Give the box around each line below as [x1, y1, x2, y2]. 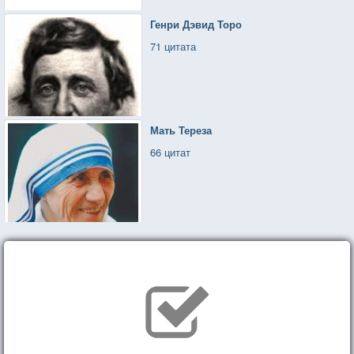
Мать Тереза [150, 122, 213, 137]
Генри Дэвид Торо [150, 16, 243, 32]
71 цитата [150, 38, 197, 54]
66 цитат [150, 144, 191, 160]
